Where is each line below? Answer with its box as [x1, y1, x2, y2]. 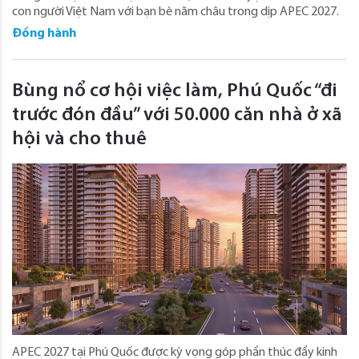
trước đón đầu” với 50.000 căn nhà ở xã [12, 105, 342, 125]
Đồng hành [12, 26, 76, 40]
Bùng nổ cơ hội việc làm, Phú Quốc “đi [12, 81, 337, 101]
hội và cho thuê [12, 129, 147, 149]
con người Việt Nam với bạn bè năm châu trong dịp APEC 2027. [12, 5, 339, 18]
